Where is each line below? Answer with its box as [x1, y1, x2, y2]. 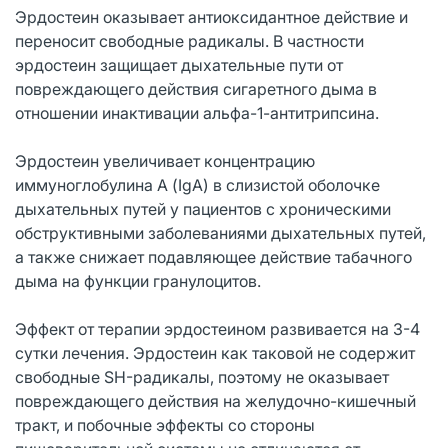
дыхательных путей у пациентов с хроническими [15, 198, 391, 219]
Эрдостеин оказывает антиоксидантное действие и [15, 6, 408, 27]
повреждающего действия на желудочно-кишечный [15, 390, 416, 411]
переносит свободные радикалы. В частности [15, 30, 364, 51]
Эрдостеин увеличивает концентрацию [15, 150, 315, 171]
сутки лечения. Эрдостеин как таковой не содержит [15, 342, 415, 363]
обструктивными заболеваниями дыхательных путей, [15, 222, 426, 243]
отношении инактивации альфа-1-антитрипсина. [15, 102, 379, 123]
